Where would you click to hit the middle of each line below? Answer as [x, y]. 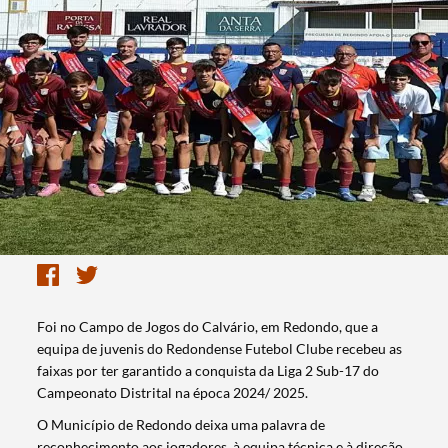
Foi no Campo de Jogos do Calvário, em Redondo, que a [208, 327]
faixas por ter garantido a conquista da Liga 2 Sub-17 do [208, 371]
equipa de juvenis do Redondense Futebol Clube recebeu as [220, 349]
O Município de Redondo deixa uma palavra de [181, 425]
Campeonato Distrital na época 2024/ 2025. [173, 393]
